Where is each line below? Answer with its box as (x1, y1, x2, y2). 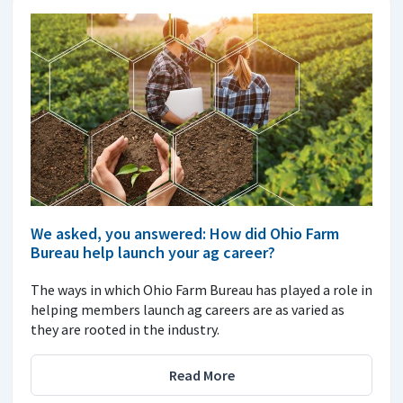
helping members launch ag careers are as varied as (31, 300, 345, 318)
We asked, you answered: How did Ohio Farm (31, 222, 339, 244)
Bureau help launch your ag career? (31, 241, 275, 263)
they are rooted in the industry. (31, 319, 219, 338)
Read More (168, 365, 235, 384)
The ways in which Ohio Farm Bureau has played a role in (31, 280, 372, 299)
